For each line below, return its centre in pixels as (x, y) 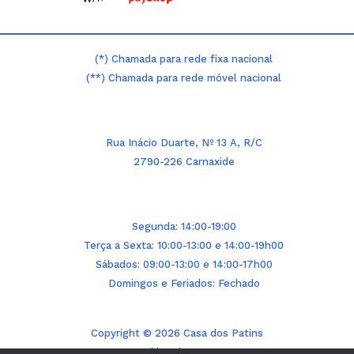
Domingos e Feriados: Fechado (184, 283)
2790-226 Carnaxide (184, 162)
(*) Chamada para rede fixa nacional (184, 59)
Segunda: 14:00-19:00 (184, 226)
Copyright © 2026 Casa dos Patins (177, 333)
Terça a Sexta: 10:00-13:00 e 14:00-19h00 (184, 245)
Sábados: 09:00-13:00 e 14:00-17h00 (184, 264)
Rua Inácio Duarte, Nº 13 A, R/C (184, 143)
